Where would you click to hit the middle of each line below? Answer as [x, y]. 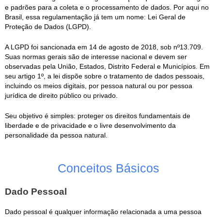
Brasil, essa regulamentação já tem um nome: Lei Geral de [95, 17]
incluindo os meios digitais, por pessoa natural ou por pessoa [99, 86]
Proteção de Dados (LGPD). [48, 27]
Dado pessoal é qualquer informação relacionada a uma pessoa [103, 212]
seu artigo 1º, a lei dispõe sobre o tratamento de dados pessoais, [105, 76]
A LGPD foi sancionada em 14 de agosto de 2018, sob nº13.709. [104, 47]
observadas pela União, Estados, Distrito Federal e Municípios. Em [107, 66]
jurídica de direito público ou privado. [61, 95]
